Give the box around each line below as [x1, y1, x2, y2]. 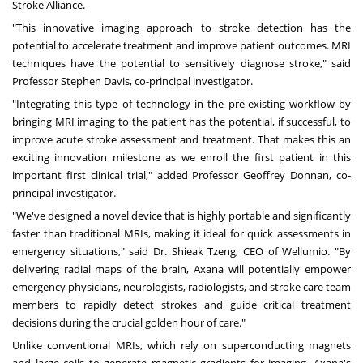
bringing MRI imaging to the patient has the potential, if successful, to [12, 114, 351, 130]
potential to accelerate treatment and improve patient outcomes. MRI [12, 38, 351, 53]
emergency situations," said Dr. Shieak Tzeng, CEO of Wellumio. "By [12, 244, 351, 259]
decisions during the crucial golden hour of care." [12, 315, 246, 331]
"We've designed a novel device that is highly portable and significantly [12, 208, 351, 224]
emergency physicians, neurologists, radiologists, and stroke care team [12, 280, 351, 295]
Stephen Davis [61, 74, 130, 89]
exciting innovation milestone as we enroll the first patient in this [12, 150, 351, 165]
